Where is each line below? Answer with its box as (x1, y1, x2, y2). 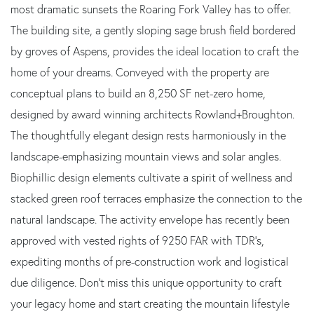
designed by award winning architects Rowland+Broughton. (11, 107, 294, 121)
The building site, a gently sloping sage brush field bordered (11, 22, 296, 37)
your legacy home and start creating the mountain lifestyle (11, 296, 289, 310)
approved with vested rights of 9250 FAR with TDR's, (11, 233, 264, 247)
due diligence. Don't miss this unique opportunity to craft (11, 275, 282, 289)
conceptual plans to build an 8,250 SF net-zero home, (11, 86, 266, 100)
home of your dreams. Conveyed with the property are (11, 64, 269, 79)
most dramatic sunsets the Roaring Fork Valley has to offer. (11, 1, 291, 16)
